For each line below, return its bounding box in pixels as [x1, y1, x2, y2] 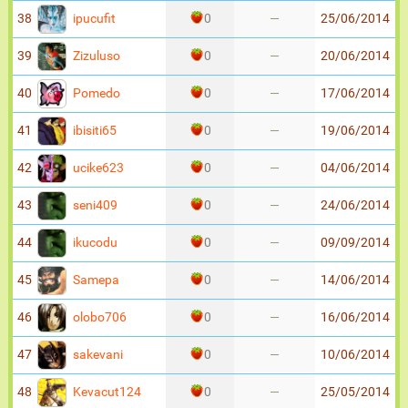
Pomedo [70, 85, 120, 101]
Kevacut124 [70, 383, 141, 400]
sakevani [70, 346, 123, 362]
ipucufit [70, 10, 116, 26]
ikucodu [70, 234, 117, 250]
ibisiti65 [70, 122, 117, 138]
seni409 [70, 197, 117, 213]
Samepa [70, 271, 119, 288]
